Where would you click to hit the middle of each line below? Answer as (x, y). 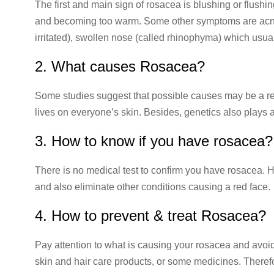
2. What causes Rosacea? (120, 66)
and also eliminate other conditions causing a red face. (153, 187)
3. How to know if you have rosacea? (154, 141)
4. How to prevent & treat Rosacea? (150, 215)
